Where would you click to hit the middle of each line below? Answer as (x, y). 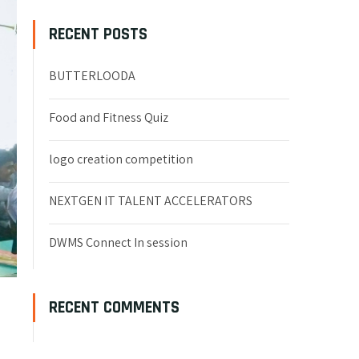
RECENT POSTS (98, 34)
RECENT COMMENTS (114, 307)
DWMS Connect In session (118, 242)
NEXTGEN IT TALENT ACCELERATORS (151, 201)
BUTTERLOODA (92, 76)
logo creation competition (121, 159)
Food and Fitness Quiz (109, 117)
